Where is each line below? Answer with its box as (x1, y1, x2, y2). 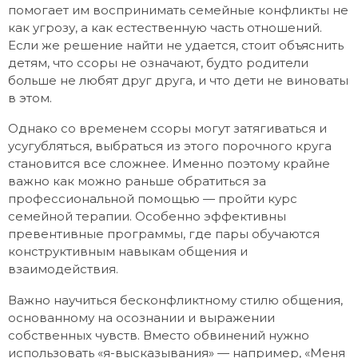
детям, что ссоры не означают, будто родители (8, 55, 308, 71)
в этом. (8, 90, 52, 106)
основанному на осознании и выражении (8, 309, 275, 325)
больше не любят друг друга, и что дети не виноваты (8, 73, 348, 89)
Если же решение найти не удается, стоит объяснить (8, 38, 344, 54)
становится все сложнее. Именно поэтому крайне (8, 156, 330, 172)
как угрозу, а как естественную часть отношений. (8, 20, 322, 36)
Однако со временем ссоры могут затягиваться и (8, 121, 327, 137)
